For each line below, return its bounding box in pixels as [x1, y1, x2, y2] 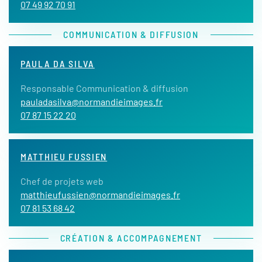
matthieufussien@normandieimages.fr [20, 189, 180, 200]
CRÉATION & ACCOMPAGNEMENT [60, 232, 202, 243]
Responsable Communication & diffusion [20, 82, 188, 94]
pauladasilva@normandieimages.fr [20, 96, 163, 107]
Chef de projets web [20, 175, 105, 187]
